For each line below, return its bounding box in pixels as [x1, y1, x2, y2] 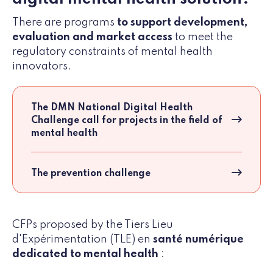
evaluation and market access [12, 32, 172, 43]
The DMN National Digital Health [31, 103, 193, 113]
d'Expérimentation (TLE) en [12, 234, 151, 246]
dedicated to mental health [12, 249, 158, 260]
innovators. [12, 61, 71, 73]
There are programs [12, 17, 117, 29]
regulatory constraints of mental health [12, 46, 213, 58]
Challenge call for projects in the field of [31, 116, 222, 126]
